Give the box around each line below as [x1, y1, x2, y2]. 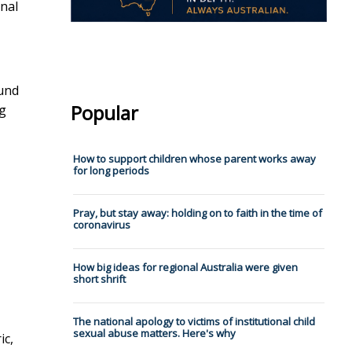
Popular [70, 100, 138, 126]
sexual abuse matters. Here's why [72, 326, 236, 341]
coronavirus [72, 218, 130, 233]
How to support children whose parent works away [72, 152, 316, 167]
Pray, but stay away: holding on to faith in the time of [72, 206, 322, 221]
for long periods [72, 163, 149, 178]
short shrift [72, 272, 126, 287]
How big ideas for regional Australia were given [72, 260, 298, 275]
